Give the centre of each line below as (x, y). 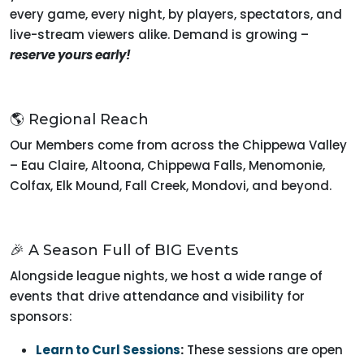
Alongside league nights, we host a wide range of (166, 276)
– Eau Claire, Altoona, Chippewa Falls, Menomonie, (167, 165)
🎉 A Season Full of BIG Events (124, 250)
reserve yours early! (70, 55)
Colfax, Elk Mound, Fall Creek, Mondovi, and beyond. (171, 186)
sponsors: (41, 316)
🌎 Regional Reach (79, 119)
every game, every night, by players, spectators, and (176, 14)
